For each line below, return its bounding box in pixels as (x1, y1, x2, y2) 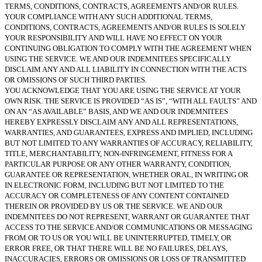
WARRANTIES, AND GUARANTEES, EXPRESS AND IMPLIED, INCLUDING (5, 127, 253, 137)
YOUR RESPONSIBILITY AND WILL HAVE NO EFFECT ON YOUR (5, 33, 222, 42)
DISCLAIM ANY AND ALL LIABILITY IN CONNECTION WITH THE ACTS (5, 64, 247, 74)
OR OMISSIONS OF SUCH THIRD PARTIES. (5, 75, 147, 84)
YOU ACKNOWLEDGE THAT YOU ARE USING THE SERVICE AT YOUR (5, 85, 241, 95)
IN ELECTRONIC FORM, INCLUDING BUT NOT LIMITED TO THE (5, 180, 224, 189)
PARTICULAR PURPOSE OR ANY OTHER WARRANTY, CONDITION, (5, 159, 231, 168)
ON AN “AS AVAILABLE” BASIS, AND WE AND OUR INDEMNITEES (5, 106, 228, 116)
